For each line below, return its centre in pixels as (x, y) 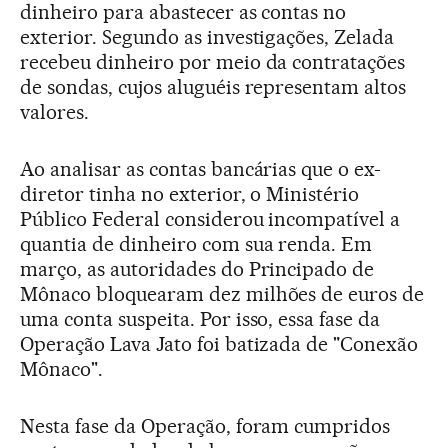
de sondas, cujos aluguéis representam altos (213, 87)
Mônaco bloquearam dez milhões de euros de (222, 294)
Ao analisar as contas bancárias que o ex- (201, 169)
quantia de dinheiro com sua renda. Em (196, 244)
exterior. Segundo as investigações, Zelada (207, 37)
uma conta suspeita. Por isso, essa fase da (200, 319)
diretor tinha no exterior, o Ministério (190, 194)
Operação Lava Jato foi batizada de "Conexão (219, 344)
